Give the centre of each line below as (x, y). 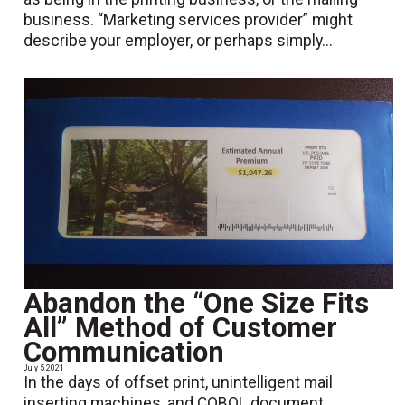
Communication (124, 353)
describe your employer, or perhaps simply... (179, 41)
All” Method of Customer (181, 328)
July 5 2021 (44, 368)
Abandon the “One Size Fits (197, 304)
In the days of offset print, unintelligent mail (179, 383)
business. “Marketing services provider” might (188, 20)
